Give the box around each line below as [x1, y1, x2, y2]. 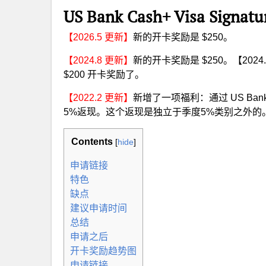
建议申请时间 [70, 203, 127, 213]
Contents [71, 137, 113, 147]
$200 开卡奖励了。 [64, 69, 144, 80]
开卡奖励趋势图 [70, 246, 137, 256]
